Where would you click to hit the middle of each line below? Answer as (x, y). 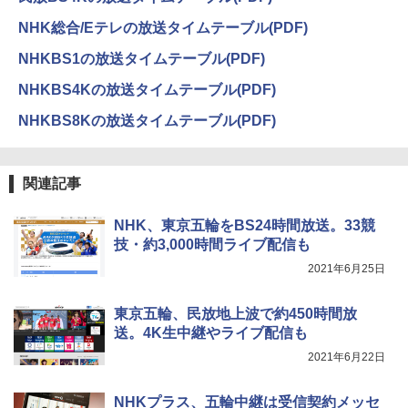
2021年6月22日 (347, 357)
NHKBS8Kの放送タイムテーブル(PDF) (147, 121)
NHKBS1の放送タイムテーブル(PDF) (142, 59)
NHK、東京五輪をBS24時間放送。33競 (245, 226)
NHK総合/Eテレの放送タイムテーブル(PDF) (163, 28)
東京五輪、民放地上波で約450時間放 (235, 314)
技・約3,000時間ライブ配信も (212, 245)
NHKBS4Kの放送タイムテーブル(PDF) (147, 90)
